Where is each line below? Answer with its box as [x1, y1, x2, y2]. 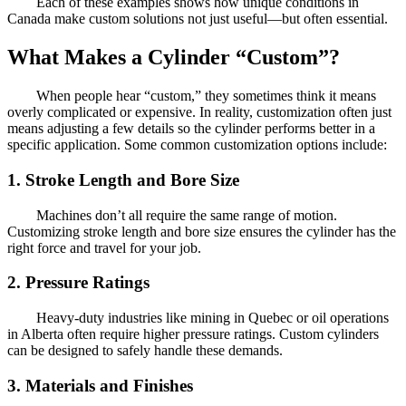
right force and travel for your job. [7, 239, 201, 256]
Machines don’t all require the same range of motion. [36, 207, 337, 223]
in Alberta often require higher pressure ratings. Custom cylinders [7, 326, 379, 343]
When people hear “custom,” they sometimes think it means [36, 88, 376, 104]
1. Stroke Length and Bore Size [7, 169, 239, 189]
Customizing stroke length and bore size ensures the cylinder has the [7, 223, 396, 239]
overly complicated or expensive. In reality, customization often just [7, 104, 391, 121]
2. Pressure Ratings [7, 273, 150, 293]
